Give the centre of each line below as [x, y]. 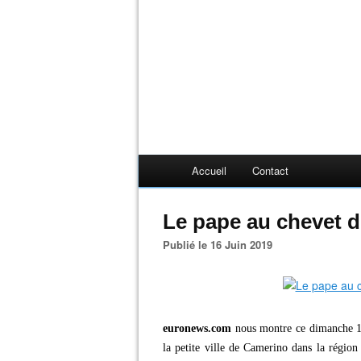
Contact [270, 170]
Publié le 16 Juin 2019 [221, 245]
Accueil [209, 170]
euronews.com [197, 328]
